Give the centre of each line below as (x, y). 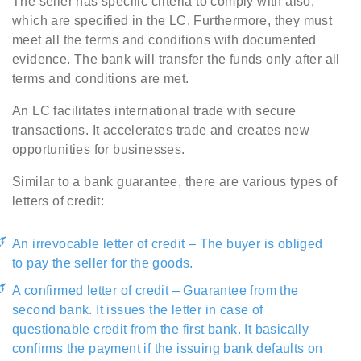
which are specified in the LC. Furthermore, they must (172, 21)
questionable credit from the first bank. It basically (161, 330)
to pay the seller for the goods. (103, 263)
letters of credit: (58, 201)
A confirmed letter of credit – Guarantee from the (156, 291)
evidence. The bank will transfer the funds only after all (176, 60)
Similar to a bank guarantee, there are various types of (174, 182)
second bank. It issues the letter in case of (138, 310)
